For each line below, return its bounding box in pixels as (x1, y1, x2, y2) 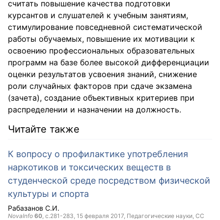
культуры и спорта (8, 189, 89, 199)
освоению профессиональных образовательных (8, 46, 195, 55)
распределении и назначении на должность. (8, 105, 181, 114)
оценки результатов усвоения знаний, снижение (8, 69, 197, 79)
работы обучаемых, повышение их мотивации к (8, 34, 195, 44)
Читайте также (8, 123, 80, 135)
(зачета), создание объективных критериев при (8, 93, 194, 103)
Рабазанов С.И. (8, 204, 59, 212)
